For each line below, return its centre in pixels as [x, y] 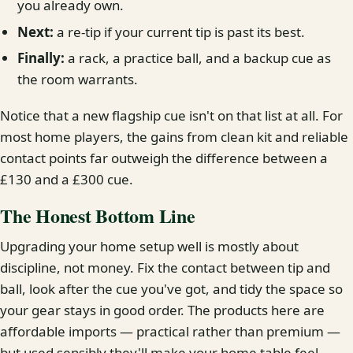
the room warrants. [78, 80]
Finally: [41, 58]
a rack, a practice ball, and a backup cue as [198, 58]
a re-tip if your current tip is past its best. [180, 32]
